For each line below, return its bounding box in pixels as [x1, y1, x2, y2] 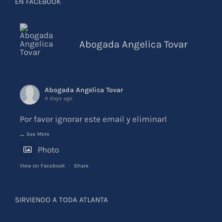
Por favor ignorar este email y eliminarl [20, 113, 167, 124]
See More [26, 130, 50, 137]
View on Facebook [20, 162, 65, 169]
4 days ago [45, 95, 72, 102]
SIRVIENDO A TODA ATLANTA [15, 195, 108, 204]
